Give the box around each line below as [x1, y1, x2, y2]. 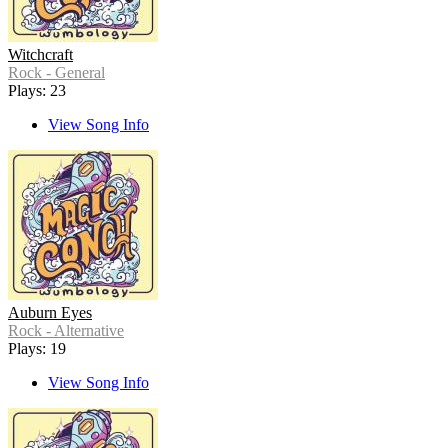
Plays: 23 [8, 82, 66, 100]
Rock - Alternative [8, 322, 124, 340]
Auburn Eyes [8, 304, 92, 322]
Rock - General [8, 64, 105, 82]
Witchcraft [8, 46, 73, 64]
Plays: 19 [8, 340, 66, 358]
